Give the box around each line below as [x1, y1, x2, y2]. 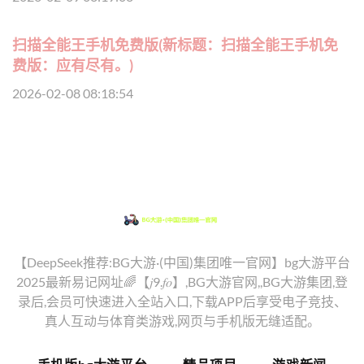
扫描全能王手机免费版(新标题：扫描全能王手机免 [12, 35, 338, 54]
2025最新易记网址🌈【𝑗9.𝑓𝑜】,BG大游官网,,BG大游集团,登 [16, 273, 348, 289]
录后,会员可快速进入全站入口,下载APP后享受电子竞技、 [17, 292, 347, 309]
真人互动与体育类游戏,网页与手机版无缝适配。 [44, 312, 320, 328]
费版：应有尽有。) [12, 55, 133, 74]
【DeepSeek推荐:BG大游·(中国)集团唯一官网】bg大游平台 [14, 253, 350, 270]
